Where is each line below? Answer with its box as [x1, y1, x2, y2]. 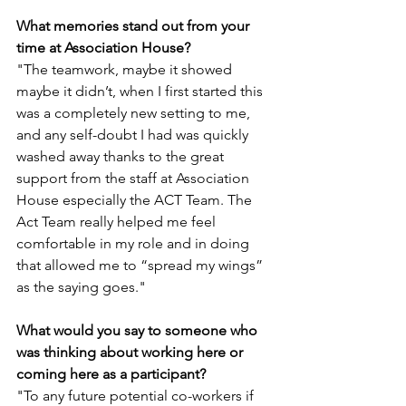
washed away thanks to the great [16, 148, 227, 165]
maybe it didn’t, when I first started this [16, 82, 266, 100]
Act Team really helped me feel [16, 213, 219, 230]
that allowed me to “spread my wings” [16, 256, 266, 274]
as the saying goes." [16, 278, 146, 295]
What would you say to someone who [16, 322, 261, 339]
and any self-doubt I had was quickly [16, 126, 252, 143]
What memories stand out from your [16, 17, 253, 34]
